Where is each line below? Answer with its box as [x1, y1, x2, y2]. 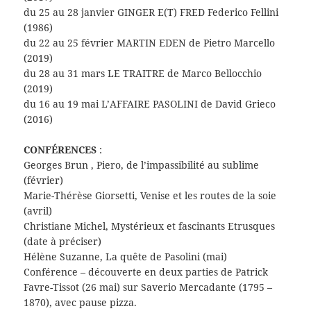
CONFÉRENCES [24, 143, 97, 157]
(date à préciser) [24, 235, 102, 249]
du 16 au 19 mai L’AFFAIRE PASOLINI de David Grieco [24, 96, 276, 110]
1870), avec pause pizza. [24, 296, 137, 310]
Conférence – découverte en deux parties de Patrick [24, 265, 269, 279]
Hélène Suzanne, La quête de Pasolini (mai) [24, 250, 228, 264]
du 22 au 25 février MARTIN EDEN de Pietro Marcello [24, 35, 276, 49]
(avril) [24, 204, 53, 218]
